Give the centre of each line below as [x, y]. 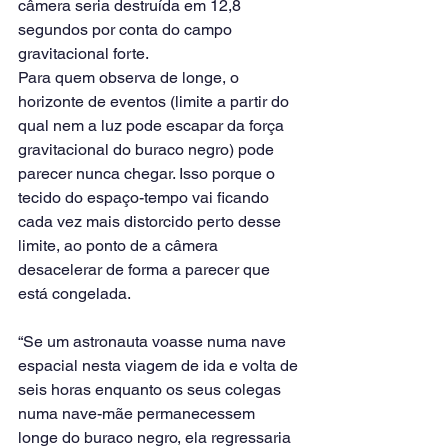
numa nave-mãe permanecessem [138, 413]
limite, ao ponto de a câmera [120, 245]
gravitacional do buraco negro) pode [148, 149]
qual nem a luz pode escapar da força [153, 125]
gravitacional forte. [83, 53]
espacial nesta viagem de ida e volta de [160, 365]
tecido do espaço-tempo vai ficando [145, 197]
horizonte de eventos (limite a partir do [155, 101]
